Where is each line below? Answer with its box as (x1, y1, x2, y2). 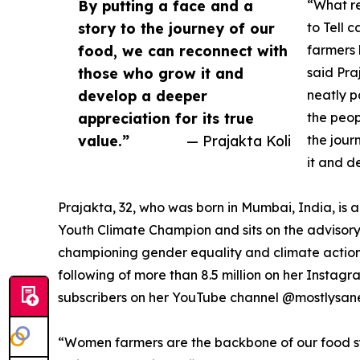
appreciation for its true (78, 109, 254, 128)
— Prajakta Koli (186, 132, 291, 150)
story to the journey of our (78, 19, 275, 38)
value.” (78, 132, 129, 150)
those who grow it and (78, 64, 243, 83)
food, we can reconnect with (78, 42, 288, 60)
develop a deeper (78, 87, 207, 105)
